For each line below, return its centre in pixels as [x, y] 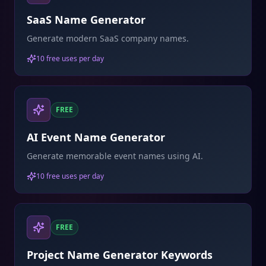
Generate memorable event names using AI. [115, 156]
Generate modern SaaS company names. [108, 38]
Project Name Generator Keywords [120, 255]
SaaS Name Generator [86, 20]
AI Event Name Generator [96, 137]
